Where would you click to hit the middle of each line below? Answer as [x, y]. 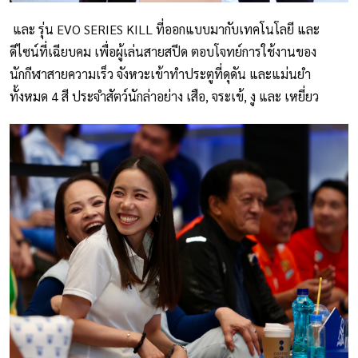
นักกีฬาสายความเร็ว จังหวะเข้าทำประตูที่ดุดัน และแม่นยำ [160, 74]
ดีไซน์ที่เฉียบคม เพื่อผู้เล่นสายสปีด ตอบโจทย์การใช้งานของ [163, 51]
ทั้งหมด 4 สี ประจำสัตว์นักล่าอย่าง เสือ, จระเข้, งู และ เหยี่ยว [164, 96]
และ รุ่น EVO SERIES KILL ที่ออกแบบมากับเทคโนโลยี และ [165, 29]
